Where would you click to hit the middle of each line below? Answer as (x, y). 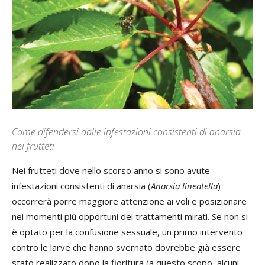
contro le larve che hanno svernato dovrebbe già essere (126, 248)
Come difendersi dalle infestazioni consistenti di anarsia (126, 132)
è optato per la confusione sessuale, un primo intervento (127, 232)
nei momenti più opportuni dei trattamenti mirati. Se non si (130, 217)
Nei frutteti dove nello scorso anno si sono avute (111, 171)
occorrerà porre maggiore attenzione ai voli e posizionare (129, 201)
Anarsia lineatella (184, 186)
